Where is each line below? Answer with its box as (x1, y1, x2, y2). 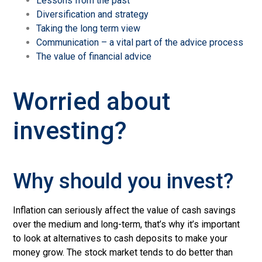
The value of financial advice (36, 51, 152, 63)
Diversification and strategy (36, 9, 149, 20)
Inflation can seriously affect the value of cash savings (13, 205, 236, 216)
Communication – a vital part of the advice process (36, 37, 244, 49)
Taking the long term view (36, 23, 141, 35)
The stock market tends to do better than (67, 247, 233, 258)
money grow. (13, 247, 67, 258)
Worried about (13, 87, 171, 116)
